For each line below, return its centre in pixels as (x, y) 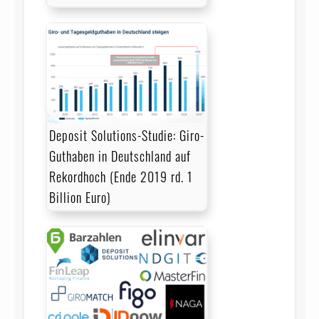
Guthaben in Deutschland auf (120, 156)
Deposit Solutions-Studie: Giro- (126, 135)
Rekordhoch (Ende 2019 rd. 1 (121, 176)
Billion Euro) (80, 197)
